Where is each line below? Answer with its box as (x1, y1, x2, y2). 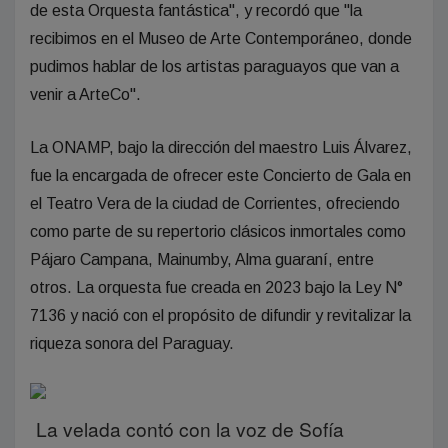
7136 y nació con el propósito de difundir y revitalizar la (30, 307, 411, 324)
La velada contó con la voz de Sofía (36, 415, 344, 442)
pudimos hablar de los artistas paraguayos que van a (30, 58, 399, 75)
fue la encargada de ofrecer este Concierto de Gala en (30, 167, 411, 184)
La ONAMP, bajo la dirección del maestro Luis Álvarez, (30, 139, 412, 156)
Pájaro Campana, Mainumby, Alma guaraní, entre (30, 251, 374, 268)
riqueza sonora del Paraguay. (30, 335, 234, 352)
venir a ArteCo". (30, 86, 141, 103)
